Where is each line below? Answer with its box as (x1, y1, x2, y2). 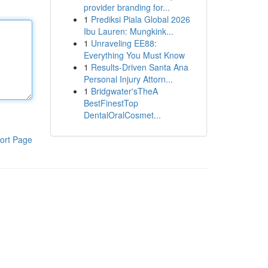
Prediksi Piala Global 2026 (90, 13, 190, 25)
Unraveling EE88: (90, 37, 157, 49)
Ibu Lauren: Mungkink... (83, 25, 173, 37)
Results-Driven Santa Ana (90, 61, 188, 73)
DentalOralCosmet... (83, 109, 161, 121)
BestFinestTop (83, 97, 138, 109)
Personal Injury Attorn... (83, 73, 173, 85)
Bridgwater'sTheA (90, 85, 158, 97)
